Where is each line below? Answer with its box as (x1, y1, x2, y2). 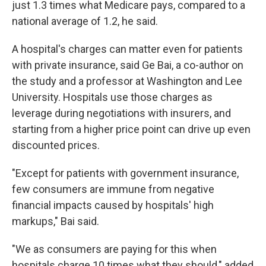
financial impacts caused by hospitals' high (12, 199, 214, 211)
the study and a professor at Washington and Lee (12, 75, 242, 87)
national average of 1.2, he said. (12, 15, 158, 27)
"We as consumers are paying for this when (12, 243, 217, 255)
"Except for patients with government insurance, (12, 167, 239, 179)
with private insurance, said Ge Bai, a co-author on (12, 59, 243, 71)
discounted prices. (12, 139, 100, 151)
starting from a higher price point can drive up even (12, 123, 251, 135)
